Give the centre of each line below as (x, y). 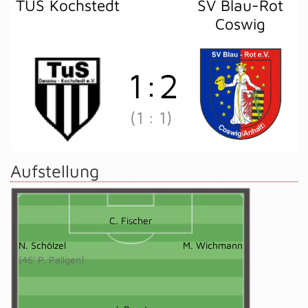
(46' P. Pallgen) (52, 260)
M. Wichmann (213, 245)
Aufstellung (55, 171)
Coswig (240, 24)
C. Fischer (131, 220)
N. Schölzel (42, 245)
